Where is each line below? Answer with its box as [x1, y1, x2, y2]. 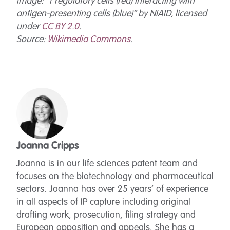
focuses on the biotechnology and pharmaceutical [16, 172, 214, 181]
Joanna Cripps [16, 141, 79, 151]
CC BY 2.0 [42, 22, 79, 31]
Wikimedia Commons [47, 35, 130, 44]
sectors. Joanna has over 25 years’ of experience [16, 185, 208, 194]
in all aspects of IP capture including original [16, 198, 190, 207]
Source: [16, 35, 47, 44]
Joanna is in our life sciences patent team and [16, 159, 198, 168]
